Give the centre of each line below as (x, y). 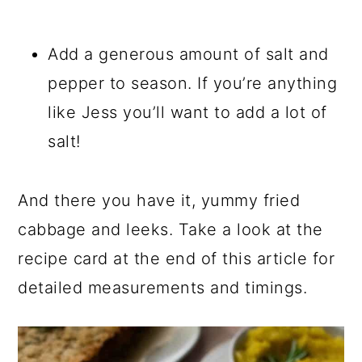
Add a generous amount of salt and (188, 54)
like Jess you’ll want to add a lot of (187, 112)
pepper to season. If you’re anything (193, 83)
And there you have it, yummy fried (159, 200)
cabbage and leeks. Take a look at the (170, 229)
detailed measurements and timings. (163, 287)
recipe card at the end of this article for (177, 258)
